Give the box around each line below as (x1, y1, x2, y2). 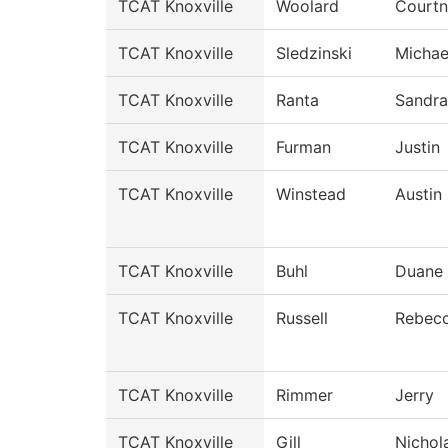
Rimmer (276, 385, 333, 405)
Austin (395, 184, 442, 204)
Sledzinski (276, 43, 352, 63)
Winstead (276, 184, 346, 204)
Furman (276, 137, 331, 157)
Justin (395, 137, 440, 157)
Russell (276, 308, 328, 328)
